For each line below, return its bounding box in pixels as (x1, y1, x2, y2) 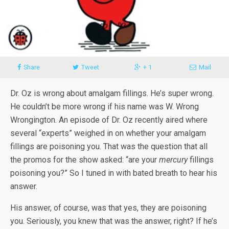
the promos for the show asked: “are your (10, 154, 159, 165)
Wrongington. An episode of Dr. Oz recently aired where (10, 114, 208, 125)
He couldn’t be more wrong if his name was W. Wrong (10, 101, 199, 111)
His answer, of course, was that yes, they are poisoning (10, 202, 207, 213)
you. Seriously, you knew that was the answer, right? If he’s (10, 216, 217, 226)
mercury (159, 154, 188, 165)
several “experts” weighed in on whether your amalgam (10, 128, 206, 138)
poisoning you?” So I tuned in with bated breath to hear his (10, 168, 217, 178)
